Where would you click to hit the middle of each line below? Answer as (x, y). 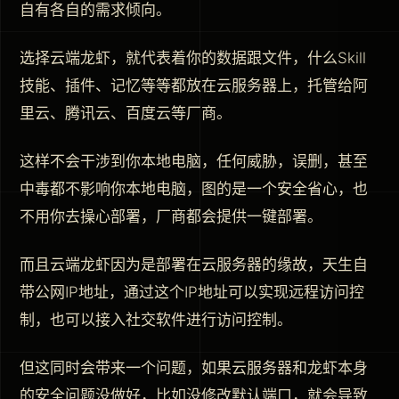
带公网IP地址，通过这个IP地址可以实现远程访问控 (192, 292)
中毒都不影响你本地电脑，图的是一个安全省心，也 (194, 188)
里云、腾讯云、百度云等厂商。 (126, 113)
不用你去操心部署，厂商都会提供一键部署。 (171, 216)
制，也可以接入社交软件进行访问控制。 (156, 319)
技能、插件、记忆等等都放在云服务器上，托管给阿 (194, 85)
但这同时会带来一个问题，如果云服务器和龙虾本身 (194, 367)
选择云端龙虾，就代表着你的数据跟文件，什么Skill (193, 57)
